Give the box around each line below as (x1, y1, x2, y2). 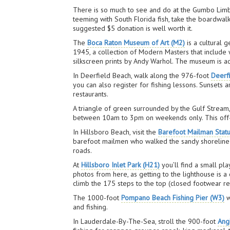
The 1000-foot (73, 193, 122, 202)
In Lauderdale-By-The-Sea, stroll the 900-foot (73, 217, 218, 226)
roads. (73, 146, 92, 155)
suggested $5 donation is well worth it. (73, 24, 193, 33)
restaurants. (73, 89, 109, 99)
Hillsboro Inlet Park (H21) (81, 160, 160, 169)
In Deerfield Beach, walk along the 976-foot (73, 71, 212, 80)
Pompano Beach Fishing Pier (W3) (121, 193, 225, 202)
